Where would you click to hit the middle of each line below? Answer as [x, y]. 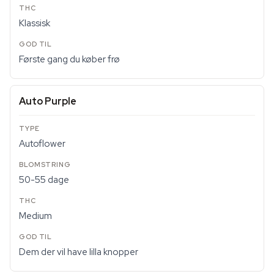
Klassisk [35, 23]
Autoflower [42, 144]
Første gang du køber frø [69, 59]
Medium [35, 216]
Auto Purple [48, 101]
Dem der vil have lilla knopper [79, 252]
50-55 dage [44, 180]
